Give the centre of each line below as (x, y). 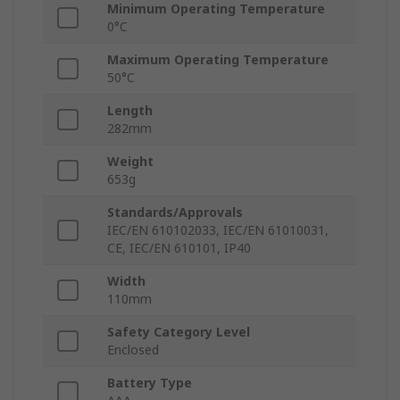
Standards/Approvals (175, 212)
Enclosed (133, 350)
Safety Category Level (179, 332)
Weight (130, 162)
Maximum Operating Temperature (218, 60)
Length (130, 111)
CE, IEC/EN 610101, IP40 (179, 248)
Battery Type (150, 383)
